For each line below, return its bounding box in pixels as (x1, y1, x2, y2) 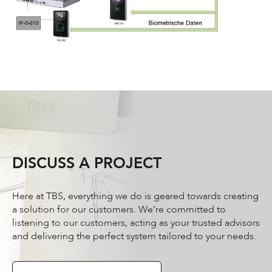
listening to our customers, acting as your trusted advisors (12, 216, 260, 230)
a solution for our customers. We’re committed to (12, 203, 226, 217)
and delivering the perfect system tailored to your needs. (12, 229, 256, 243)
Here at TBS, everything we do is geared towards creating (12, 189, 259, 203)
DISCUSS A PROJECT (12, 153, 161, 174)
